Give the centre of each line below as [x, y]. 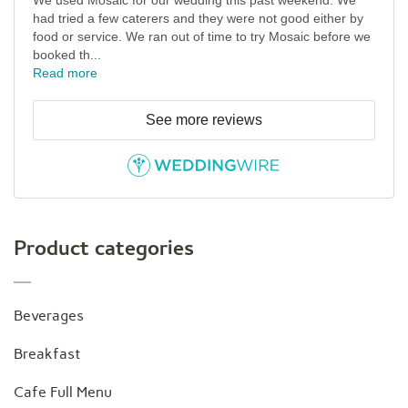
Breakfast [47, 354]
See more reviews [204, 120]
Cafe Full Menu [63, 393]
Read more [65, 73]
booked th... [67, 55]
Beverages [49, 316]
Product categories [104, 251]
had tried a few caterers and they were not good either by [198, 19]
